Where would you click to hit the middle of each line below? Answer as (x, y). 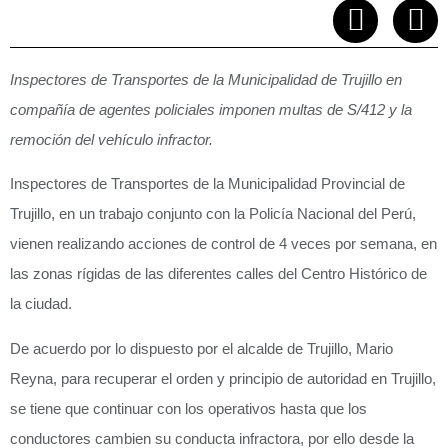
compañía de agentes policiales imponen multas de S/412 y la (211, 110)
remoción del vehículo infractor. (111, 140)
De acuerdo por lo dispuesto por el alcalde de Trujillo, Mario (201, 348)
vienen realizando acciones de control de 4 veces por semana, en (223, 244)
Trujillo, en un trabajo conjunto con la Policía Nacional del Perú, (213, 214)
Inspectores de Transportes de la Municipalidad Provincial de (207, 184)
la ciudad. (41, 304)
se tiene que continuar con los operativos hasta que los (188, 408)
